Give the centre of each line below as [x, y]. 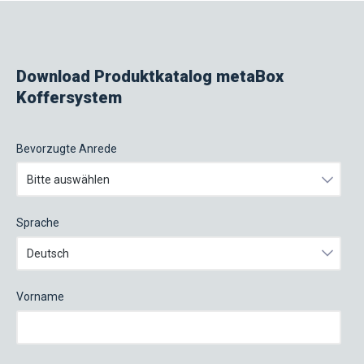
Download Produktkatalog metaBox [150, 76]
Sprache [38, 223]
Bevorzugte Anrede [67, 148]
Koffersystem [69, 97]
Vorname [40, 297]
